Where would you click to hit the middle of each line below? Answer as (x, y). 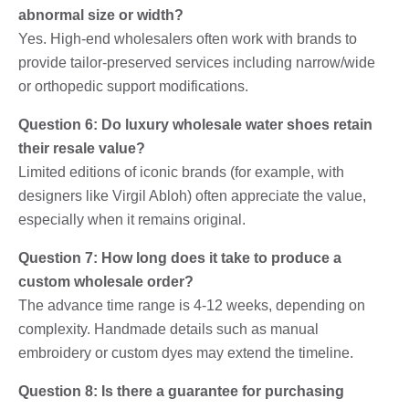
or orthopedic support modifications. (133, 86)
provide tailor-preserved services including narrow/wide (197, 62)
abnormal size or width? (101, 15)
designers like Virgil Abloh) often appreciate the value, (192, 195)
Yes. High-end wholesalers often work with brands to (188, 38)
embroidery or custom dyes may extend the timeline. (186, 352)
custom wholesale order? (106, 281)
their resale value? (82, 148)
